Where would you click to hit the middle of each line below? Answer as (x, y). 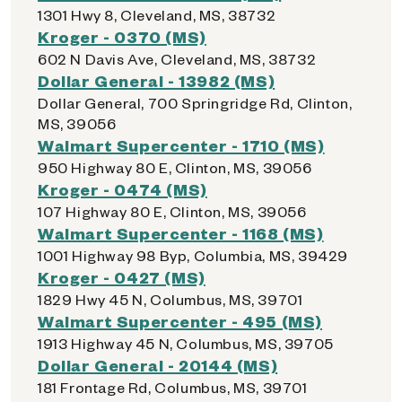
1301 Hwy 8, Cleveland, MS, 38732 (157, 15)
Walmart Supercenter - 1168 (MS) (181, 233)
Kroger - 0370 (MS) (122, 36)
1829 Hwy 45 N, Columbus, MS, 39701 (170, 299)
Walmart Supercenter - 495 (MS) (180, 321)
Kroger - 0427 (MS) (122, 277)
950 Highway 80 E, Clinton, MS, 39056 (175, 167)
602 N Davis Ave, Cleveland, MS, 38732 (177, 59)
